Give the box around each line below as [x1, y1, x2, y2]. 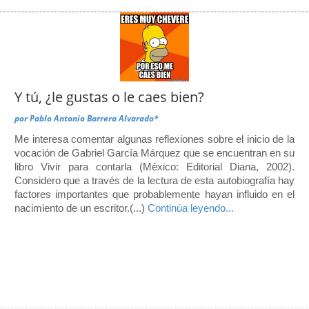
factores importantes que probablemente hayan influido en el [14, 188, 295, 200]
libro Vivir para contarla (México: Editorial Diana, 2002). [14, 160, 295, 172]
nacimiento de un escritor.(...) [14, 201, 148, 214]
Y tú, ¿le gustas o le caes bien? [14, 87, 204, 106]
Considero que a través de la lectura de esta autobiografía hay [14, 174, 295, 186]
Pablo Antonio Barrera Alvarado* [30, 112, 159, 124]
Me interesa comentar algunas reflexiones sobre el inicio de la [14, 132, 295, 145]
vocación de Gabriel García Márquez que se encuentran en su [14, 146, 295, 159]
